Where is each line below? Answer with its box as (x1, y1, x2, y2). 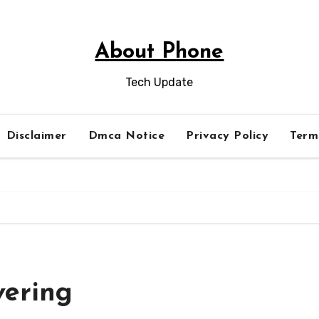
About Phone (95, 41, 224, 63)
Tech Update (125, 75, 194, 89)
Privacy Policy (186, 130, 269, 142)
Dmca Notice (88, 130, 165, 142)
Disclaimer (6, 130, 67, 142)
